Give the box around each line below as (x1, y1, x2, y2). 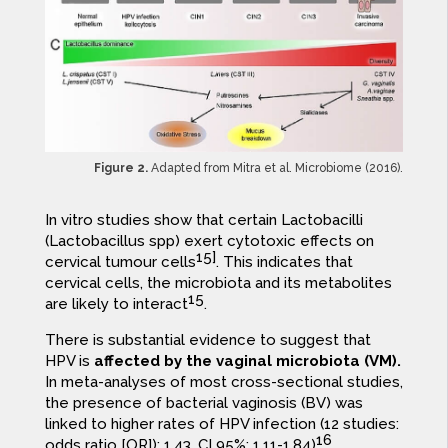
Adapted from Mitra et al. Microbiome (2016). (148, 161, 404, 176)
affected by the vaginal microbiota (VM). (93, 352, 401, 371)
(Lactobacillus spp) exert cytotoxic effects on (44, 232, 374, 251)
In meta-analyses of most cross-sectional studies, (44, 373, 403, 392)
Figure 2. (94, 161, 149, 176)
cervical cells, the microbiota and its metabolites (44, 274, 392, 293)
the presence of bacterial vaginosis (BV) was (44, 394, 363, 413)
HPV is (44, 352, 94, 371)
